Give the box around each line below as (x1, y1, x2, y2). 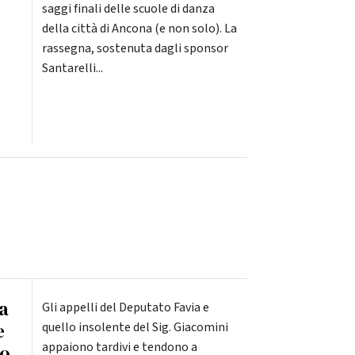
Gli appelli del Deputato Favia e (41, 299, 209, 317)
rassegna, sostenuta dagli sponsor (41, 40, 228, 58)
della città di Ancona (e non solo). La (41, 20, 237, 38)
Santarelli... (41, 59, 103, 78)
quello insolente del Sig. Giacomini (41, 319, 228, 337)
